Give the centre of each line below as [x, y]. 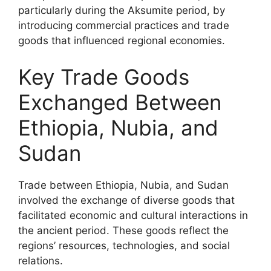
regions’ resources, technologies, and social [124, 245]
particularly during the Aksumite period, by [122, 10]
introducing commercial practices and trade [124, 25]
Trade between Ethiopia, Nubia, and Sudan [123, 185]
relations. [41, 260]
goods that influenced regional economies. [122, 41]
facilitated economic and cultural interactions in [133, 215]
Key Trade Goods [104, 77]
